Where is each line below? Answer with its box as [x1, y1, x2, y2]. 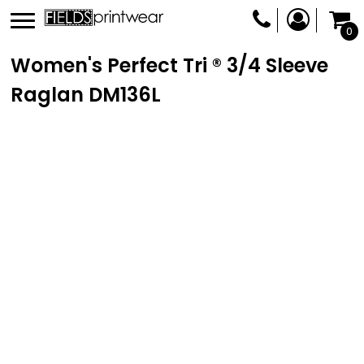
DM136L [89, 81, 161, 108]
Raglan [11, 81, 84, 108]
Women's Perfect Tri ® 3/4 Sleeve [11, 52, 328, 79]
